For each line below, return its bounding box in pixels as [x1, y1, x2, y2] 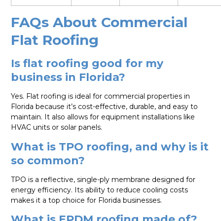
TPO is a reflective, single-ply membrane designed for [11, 175, 196, 184]
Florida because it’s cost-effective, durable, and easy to [11, 102, 198, 111]
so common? [11, 153, 85, 167]
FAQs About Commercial [11, 14, 188, 31]
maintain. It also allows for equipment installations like [11, 112, 195, 122]
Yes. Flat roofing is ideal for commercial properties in [11, 92, 190, 101]
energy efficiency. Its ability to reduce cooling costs [11, 185, 188, 194]
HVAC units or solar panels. [11, 123, 103, 132]
